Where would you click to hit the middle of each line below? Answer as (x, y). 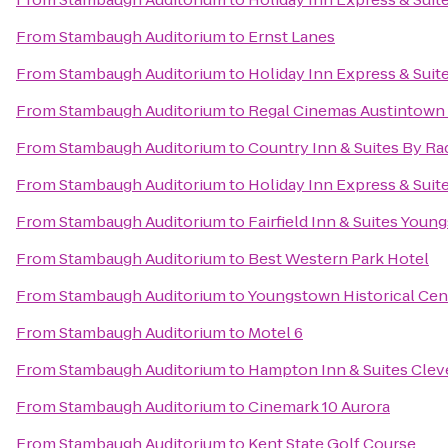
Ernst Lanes (291, 36)
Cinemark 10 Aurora (319, 406)
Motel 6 (275, 332)
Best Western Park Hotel (338, 258)
